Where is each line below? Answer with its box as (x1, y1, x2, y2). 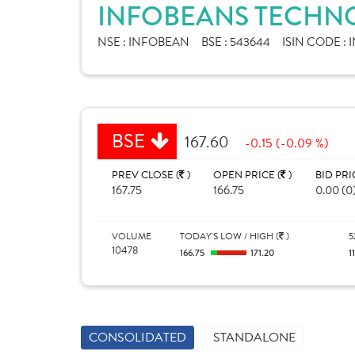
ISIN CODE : (282, 33, 349, 51)
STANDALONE (213, 328, 296, 347)
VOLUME (112, 229, 151, 243)
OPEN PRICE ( (213, 167, 281, 183)
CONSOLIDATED (89, 328, 186, 347)
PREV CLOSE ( (112, 167, 179, 183)
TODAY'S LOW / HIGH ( (179, 229, 279, 243)
